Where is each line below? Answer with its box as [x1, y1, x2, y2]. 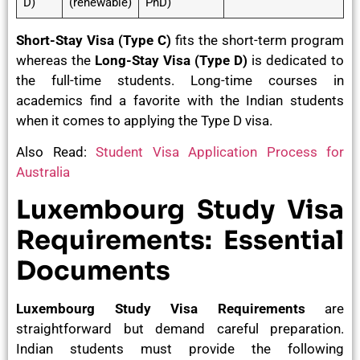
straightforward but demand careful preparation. [16, 320, 344, 337]
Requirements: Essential [16, 223, 344, 256]
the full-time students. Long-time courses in [16, 72, 344, 88]
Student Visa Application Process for [96, 144, 344, 161]
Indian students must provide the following [16, 340, 344, 357]
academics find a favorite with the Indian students [16, 92, 344, 108]
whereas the [16, 51, 95, 68]
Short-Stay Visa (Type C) [16, 31, 175, 48]
